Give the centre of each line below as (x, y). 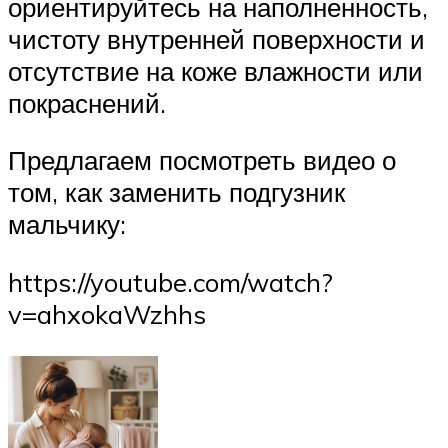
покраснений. (87, 102)
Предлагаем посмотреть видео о (202, 160)
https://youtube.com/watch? (170, 281)
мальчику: (67, 224)
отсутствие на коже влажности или (215, 70)
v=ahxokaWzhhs (107, 313)
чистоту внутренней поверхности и (216, 38)
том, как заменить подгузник (176, 192)
